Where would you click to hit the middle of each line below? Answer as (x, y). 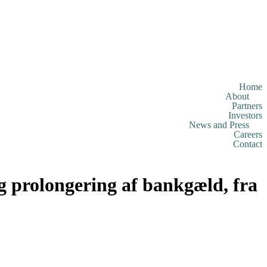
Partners (247, 106)
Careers (248, 134)
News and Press (219, 125)
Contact (248, 144)
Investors (245, 115)
